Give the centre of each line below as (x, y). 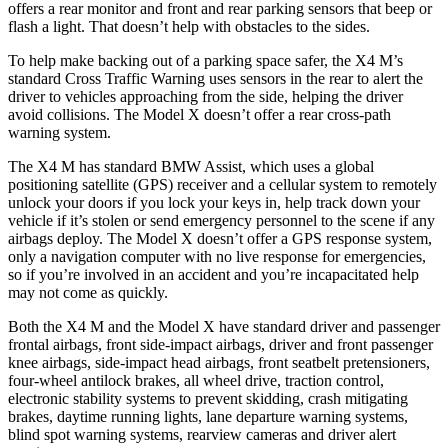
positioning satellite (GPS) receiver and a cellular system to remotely (222, 184)
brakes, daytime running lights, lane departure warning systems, (208, 416)
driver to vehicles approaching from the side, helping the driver (205, 96)
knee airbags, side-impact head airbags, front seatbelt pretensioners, (219, 362)
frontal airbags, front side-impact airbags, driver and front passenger (220, 344)
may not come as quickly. (88, 292)
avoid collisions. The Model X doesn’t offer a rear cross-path (199, 114)
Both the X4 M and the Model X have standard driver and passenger (224, 326)
